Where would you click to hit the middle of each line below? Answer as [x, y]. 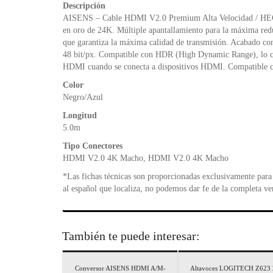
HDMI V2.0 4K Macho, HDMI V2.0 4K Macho [146, 158]
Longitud [80, 115]
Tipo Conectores [93, 146]
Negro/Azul [83, 97]
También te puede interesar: [131, 236]
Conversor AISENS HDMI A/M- [120, 268]
